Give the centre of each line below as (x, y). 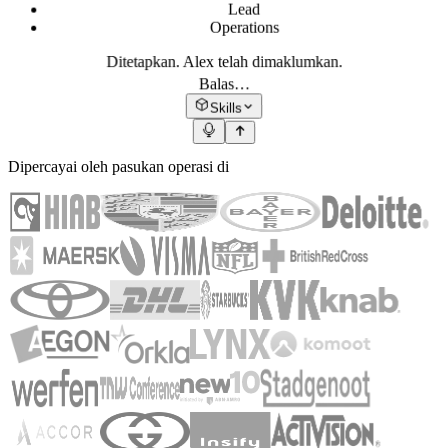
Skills (226, 108)
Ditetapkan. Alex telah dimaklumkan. (224, 62)
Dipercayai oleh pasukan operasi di (118, 167)
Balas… (224, 84)
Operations (244, 27)
